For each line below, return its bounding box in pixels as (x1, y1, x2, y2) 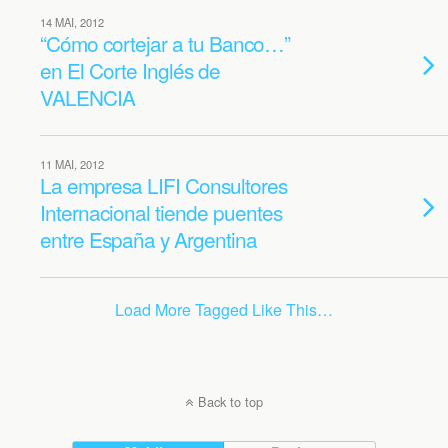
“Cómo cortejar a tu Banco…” (40, 28, 290, 58)
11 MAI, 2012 (40, 156, 104, 172)
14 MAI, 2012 (40, 14, 104, 30)
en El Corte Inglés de (40, 55, 220, 85)
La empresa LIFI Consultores (40, 170, 287, 200)
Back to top (198, 392, 263, 411)
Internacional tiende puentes (40, 197, 282, 227)
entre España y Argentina (40, 224, 257, 254)
